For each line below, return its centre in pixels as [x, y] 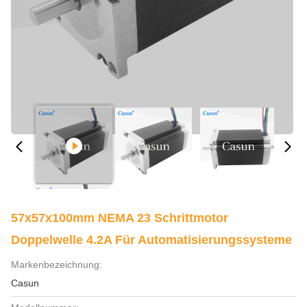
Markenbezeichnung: [57, 265]
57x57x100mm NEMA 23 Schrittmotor [120, 218]
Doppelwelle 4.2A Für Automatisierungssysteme [151, 240]
